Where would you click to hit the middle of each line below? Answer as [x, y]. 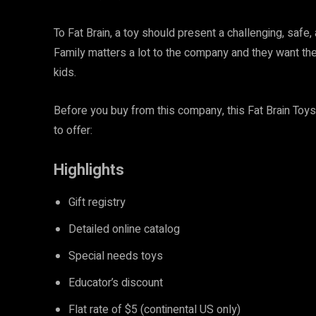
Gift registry [98, 202]
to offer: [77, 130]
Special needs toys [116, 256]
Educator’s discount [117, 283]
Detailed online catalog [126, 229]
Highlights [89, 170]
